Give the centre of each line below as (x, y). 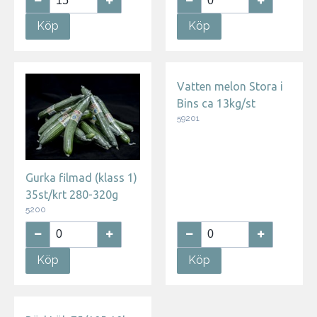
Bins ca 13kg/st (216, 104)
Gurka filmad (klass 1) (81, 177)
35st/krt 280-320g (72, 194)
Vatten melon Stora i (230, 87)
